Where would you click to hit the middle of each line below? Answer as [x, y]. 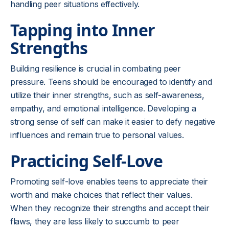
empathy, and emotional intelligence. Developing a [103, 108]
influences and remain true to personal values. [97, 135]
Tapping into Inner [83, 30]
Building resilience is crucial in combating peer [96, 68]
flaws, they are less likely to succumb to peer [95, 221]
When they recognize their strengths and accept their [110, 208]
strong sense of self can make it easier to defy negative [113, 122]
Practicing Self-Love [87, 161]
